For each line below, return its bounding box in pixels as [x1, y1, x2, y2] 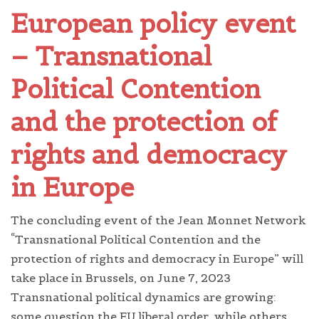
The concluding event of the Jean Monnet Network [11, 213, 305, 228]
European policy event [11, 7, 296, 41]
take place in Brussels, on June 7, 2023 [11, 271, 231, 286]
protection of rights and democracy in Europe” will [11, 251, 303, 266]
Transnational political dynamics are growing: [11, 290, 276, 305]
